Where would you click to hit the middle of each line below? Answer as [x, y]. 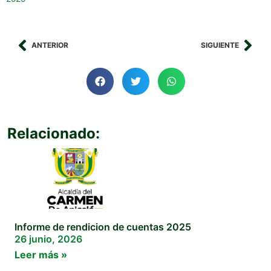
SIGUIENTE [220, 45]
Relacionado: [54, 134]
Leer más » [41, 255]
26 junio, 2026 [48, 239]
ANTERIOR [50, 45]
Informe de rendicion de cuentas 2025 [103, 227]
